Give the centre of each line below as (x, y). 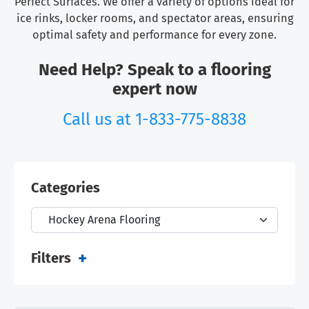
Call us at (99, 120)
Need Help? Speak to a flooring (154, 70)
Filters (51, 258)
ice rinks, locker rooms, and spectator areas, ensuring (154, 19)
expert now (154, 89)
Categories (66, 188)
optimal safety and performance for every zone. (154, 35)
